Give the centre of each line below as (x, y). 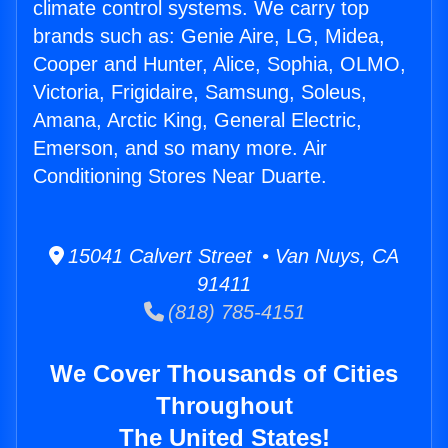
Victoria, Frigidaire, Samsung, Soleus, (200, 92)
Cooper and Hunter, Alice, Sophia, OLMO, (219, 64)
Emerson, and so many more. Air (180, 148)
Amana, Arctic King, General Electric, (197, 120)
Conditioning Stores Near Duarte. (180, 176)
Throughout (224, 406)
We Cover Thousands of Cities (224, 374)
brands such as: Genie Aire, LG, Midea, (209, 36)
